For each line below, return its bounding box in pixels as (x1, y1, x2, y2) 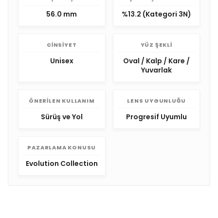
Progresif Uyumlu (126, 112, 187, 122)
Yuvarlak (141, 65, 172, 75)
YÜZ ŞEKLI (140, 41, 172, 49)
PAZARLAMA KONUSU (27, 144, 96, 151)
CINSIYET (47, 41, 77, 49)
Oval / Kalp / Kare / (123, 56, 190, 66)
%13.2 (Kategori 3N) (121, 9, 191, 19)
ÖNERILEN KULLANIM (28, 97, 95, 105)
